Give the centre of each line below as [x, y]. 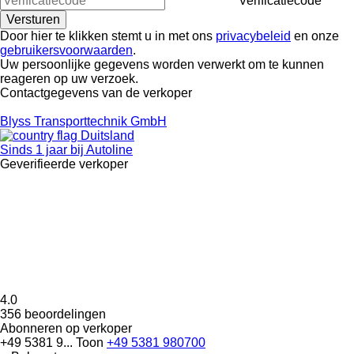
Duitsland [106, 135]
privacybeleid [253, 36]
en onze [315, 36]
